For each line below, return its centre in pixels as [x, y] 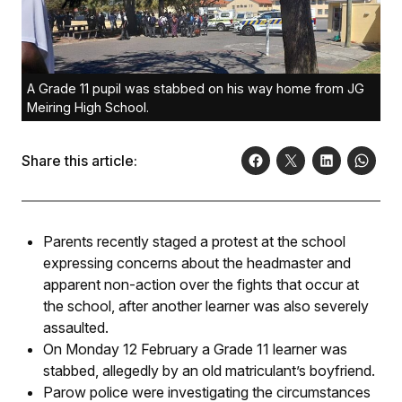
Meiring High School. [88, 108]
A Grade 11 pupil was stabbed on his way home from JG [196, 89]
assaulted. [78, 328]
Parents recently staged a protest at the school [194, 242]
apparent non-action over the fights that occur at [201, 285]
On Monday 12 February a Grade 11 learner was [195, 350]
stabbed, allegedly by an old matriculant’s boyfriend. [209, 371]
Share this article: [79, 161]
